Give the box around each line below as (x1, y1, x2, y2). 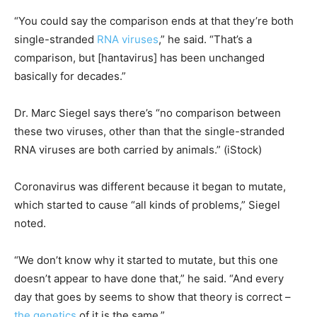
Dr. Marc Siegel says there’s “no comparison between (14, 106, 281, 120)
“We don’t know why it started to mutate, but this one (14, 253, 278, 267)
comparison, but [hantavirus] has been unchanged (14, 51, 265, 65)
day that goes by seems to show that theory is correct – (14, 290, 291, 304)
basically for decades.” (14, 69, 126, 83)
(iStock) (224, 143, 262, 157)
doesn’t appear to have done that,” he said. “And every (14, 272, 284, 286)
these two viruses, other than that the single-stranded (14, 125, 284, 139)
